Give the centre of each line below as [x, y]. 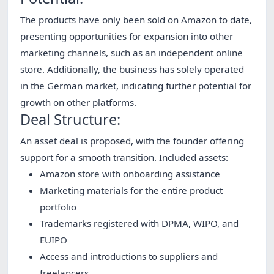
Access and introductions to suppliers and [129, 257]
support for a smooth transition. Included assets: [124, 157]
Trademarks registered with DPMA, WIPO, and [139, 224]
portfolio [58, 207]
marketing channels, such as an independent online [131, 53]
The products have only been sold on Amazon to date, [136, 20]
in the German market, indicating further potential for [136, 86]
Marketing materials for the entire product [131, 191]
